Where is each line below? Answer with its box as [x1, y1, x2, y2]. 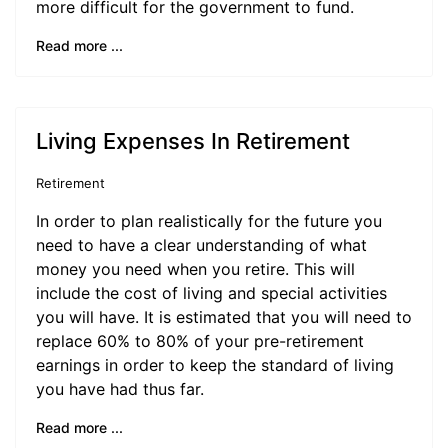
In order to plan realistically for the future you [36, 211, 382, 231]
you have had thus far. [36, 379, 204, 399]
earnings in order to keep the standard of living [36, 355, 394, 375]
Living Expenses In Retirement [36, 128, 350, 154]
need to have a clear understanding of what [36, 235, 367, 255]
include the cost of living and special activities [36, 283, 387, 303]
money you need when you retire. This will [36, 259, 355, 279]
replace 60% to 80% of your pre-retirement [36, 331, 364, 351]
